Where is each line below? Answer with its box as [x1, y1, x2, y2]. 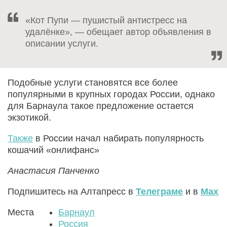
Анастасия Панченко [8, 165, 99, 176]
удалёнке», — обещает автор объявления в [25, 26, 211, 37]
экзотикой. [8, 112, 51, 123]
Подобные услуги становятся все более [8, 77, 178, 88]
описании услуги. [25, 38, 98, 49]
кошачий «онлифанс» [8, 144, 99, 155]
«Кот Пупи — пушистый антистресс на [25, 15, 187, 25]
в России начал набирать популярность [33, 133, 204, 143]
